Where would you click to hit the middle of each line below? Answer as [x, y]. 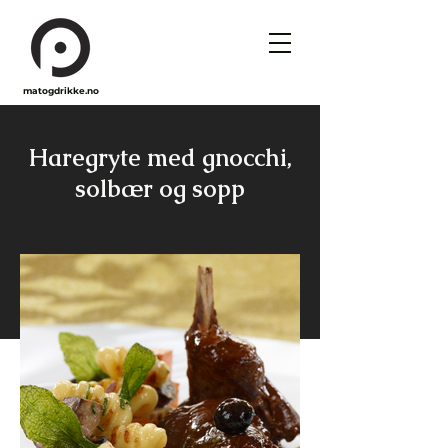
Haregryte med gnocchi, [160, 157]
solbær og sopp [160, 188]
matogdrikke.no [60, 90]
